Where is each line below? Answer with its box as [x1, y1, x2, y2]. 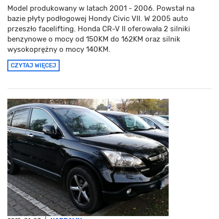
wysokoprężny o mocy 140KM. [7, 45, 110, 54]
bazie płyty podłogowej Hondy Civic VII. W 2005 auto [7, 14, 188, 23]
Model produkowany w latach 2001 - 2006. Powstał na [7, 4, 195, 13]
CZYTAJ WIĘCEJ [11, 62, 56, 69]
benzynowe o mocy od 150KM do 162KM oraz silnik [7, 35, 180, 44]
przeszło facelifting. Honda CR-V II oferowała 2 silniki [7, 24, 190, 34]
